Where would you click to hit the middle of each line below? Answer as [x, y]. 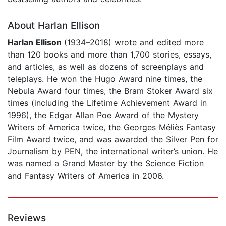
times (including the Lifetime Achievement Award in [107, 103]
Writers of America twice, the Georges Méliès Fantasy [112, 127]
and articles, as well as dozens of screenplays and [106, 67]
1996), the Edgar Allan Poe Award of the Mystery [103, 115]
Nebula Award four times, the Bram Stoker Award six [110, 91]
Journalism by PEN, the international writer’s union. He [113, 152]
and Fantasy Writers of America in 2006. [86, 176]
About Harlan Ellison [54, 26]
